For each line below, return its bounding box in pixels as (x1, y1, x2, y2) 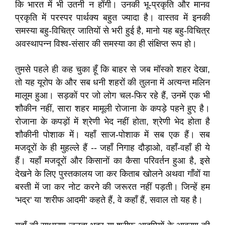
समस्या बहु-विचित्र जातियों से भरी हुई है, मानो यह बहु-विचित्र (15, 26, 210, 36)
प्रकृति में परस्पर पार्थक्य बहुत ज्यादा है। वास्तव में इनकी (15, 13, 210, 23)
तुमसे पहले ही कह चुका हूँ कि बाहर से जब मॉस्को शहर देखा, (15, 64, 210, 74)
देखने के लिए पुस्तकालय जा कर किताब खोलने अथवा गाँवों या (15, 169, 210, 179)
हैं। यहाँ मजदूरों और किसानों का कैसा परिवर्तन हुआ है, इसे (15, 156, 210, 166)
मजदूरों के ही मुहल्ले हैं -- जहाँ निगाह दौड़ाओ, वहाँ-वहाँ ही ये (15, 143, 210, 153)
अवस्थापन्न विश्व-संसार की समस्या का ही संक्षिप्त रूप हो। (15, 39, 197, 49)
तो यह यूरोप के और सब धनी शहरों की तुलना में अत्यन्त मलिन (15, 77, 210, 87)
